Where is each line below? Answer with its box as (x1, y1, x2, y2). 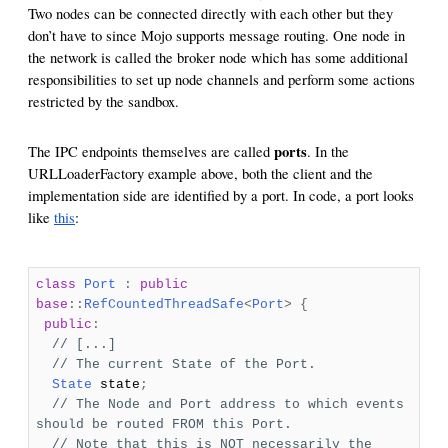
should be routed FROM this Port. (35, 416, 292, 432)
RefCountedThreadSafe (83, 296, 244, 312)
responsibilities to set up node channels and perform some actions (28, 69, 415, 89)
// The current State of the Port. (51, 356, 316, 372)
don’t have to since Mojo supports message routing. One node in (28, 25, 405, 45)
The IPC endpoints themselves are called (28, 141, 274, 161)
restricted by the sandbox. (28, 91, 179, 111)
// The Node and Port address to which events (51, 396, 404, 412)
